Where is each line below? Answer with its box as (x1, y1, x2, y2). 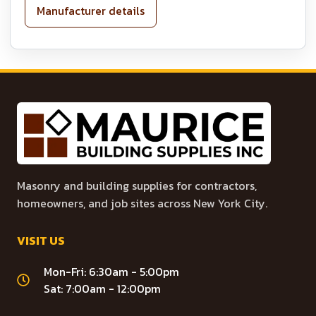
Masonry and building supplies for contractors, (17, 176, 257, 194)
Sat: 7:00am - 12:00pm (44, 279, 161, 297)
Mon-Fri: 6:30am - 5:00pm (44, 262, 179, 280)
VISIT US (17, 231, 65, 249)
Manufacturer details (37, 2, 145, 19)
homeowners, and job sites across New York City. (17, 194, 267, 212)
